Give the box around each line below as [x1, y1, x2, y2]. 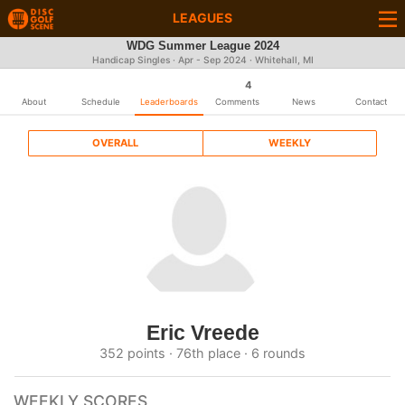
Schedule [81, 97, 121, 107]
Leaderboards [139, 97, 198, 107]
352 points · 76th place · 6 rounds [99, 345, 306, 361]
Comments [214, 97, 259, 107]
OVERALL [92, 137, 139, 149]
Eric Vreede [146, 321, 259, 344]
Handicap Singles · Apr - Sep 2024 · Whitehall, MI [91, 54, 314, 66]
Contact [355, 97, 388, 107]
